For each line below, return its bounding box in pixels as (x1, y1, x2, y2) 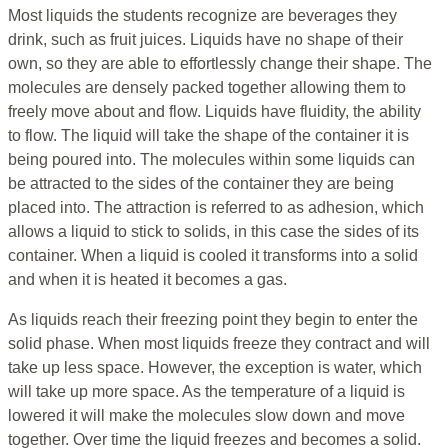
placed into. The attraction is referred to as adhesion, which (8, 199, 424, 217)
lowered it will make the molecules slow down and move (8, 407, 405, 425)
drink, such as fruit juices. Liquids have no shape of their (8, 31, 403, 49)
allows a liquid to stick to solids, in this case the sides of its (8, 223, 419, 241)
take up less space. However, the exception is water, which (8, 359, 422, 377)
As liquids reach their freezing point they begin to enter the (8, 311, 418, 329)
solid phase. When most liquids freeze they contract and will (8, 335, 430, 353)
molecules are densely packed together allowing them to (8, 79, 406, 97)
